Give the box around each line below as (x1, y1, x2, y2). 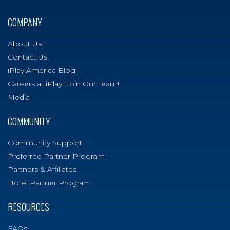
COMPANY (8, 15, 42, 29)
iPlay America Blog (8, 65, 75, 75)
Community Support (8, 138, 82, 147)
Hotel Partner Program (8, 178, 91, 187)
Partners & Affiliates (8, 164, 76, 174)
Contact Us (8, 52, 47, 62)
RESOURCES (8, 200, 49, 214)
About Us (8, 39, 42, 48)
